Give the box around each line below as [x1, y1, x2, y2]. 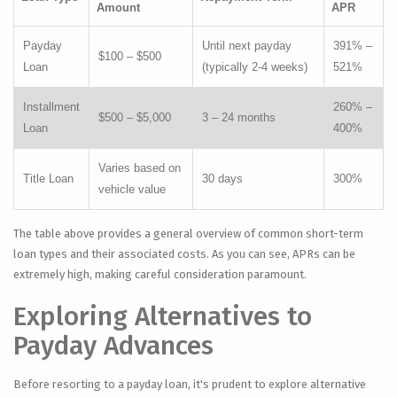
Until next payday [202, 39, 292, 52]
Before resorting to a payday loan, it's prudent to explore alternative [13, 378, 366, 391]
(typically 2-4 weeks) [202, 60, 307, 74]
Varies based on [98, 161, 181, 175]
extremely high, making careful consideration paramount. [13, 268, 307, 281]
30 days [202, 172, 243, 185]
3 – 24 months [202, 111, 276, 124]
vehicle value [98, 183, 166, 196]
